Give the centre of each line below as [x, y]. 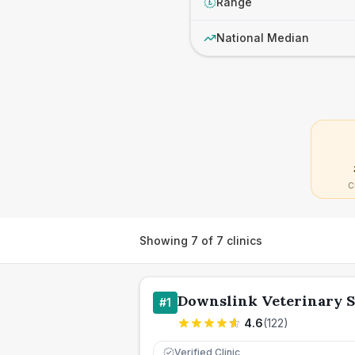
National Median [263, 38]
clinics [243, 240]
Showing [165, 240]
